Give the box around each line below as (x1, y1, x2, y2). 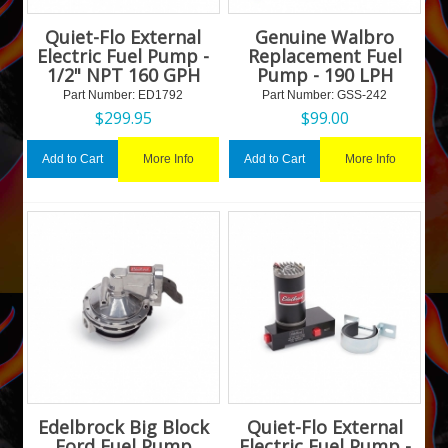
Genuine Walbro (255, 24, 395, 49)
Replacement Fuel (247, 43, 402, 68)
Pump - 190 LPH (256, 62, 393, 87)
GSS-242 (334, 87, 388, 102)
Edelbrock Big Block (37, 415, 209, 440)
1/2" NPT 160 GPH (46, 62, 200, 87)
